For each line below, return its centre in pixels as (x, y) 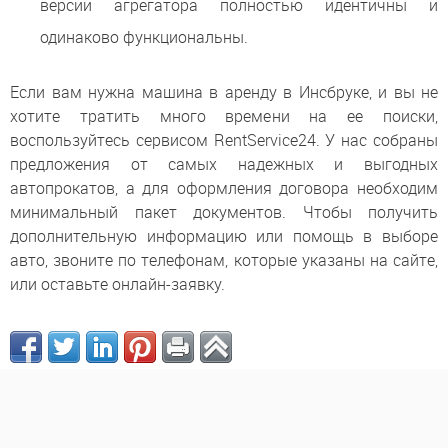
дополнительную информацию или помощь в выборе (224, 235)
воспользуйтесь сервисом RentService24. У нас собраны (224, 139)
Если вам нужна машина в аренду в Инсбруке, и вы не (224, 91)
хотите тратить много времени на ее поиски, (224, 115)
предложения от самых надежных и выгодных (224, 163)
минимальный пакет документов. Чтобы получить (224, 211)
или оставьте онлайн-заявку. (117, 283)
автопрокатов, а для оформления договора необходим (224, 187)
